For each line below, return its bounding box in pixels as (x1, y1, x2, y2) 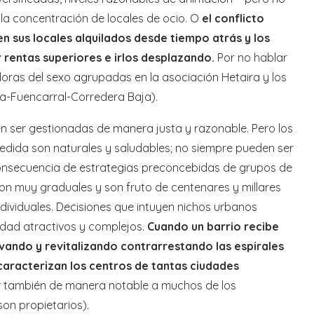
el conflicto (202, 11, 264, 25)
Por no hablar (214, 50, 287, 64)
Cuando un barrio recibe (147, 219, 279, 233)
